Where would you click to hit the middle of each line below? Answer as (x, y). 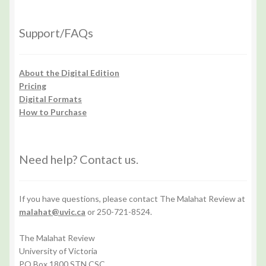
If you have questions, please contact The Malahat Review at (132, 199)
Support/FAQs (56, 33)
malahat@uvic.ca (52, 212)
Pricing (33, 85)
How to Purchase (53, 112)
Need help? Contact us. (79, 159)
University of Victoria (58, 251)
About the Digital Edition (69, 72)
